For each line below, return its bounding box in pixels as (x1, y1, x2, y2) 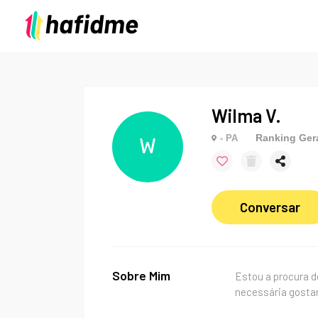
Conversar (240, 199, 300, 215)
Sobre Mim (112, 268, 170, 283)
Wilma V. (212, 104, 281, 126)
